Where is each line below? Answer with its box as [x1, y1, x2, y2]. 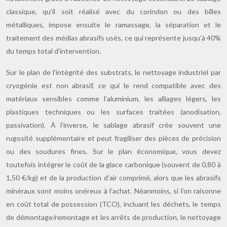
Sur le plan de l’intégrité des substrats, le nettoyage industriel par [6, 68, 221, 77]
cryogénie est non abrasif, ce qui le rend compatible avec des [6, 81, 221, 90]
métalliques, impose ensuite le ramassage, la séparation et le [6, 20, 221, 29]
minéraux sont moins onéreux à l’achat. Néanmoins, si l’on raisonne [6, 186, 221, 195]
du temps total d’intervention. [6, 47, 101, 55]
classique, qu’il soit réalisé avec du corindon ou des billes [6, 7, 221, 16]
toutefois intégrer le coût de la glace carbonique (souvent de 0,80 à [6, 160, 221, 169]
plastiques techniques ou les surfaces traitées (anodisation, [6, 107, 221, 116]
